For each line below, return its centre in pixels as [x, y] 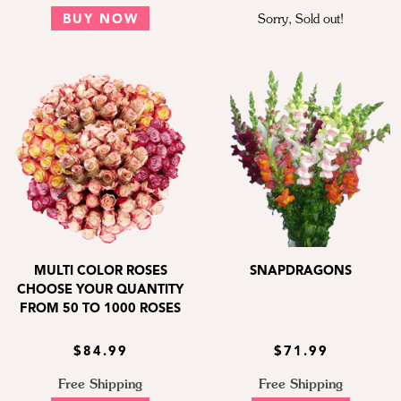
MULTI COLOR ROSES [100, 272]
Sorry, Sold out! [301, 19]
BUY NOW [100, 20]
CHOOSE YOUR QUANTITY [100, 291]
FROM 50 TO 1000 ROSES [100, 310]
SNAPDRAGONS [301, 272]
